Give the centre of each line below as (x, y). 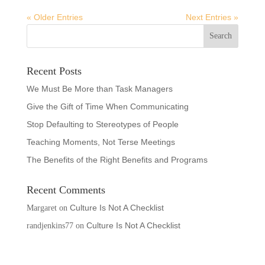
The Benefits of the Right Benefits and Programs (117, 159)
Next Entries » (212, 17)
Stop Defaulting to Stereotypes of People (102, 124)
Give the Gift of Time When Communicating (107, 106)
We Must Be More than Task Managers (99, 88)
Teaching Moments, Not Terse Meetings (101, 142)
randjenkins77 (50, 225)
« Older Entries (54, 17)
